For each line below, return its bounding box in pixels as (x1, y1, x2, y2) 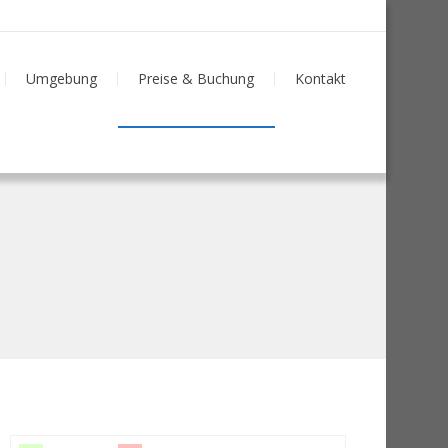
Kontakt (295, 69, 346, 88)
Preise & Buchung (138, 69, 254, 88)
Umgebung (26, 69, 97, 88)
